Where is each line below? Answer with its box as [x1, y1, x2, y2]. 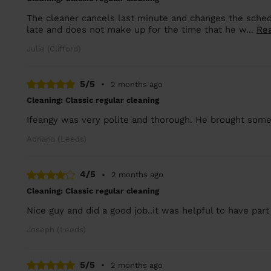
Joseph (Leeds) [27, 224, 86, 234]
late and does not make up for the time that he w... [27, 24, 256, 35]
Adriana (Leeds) [27, 134, 87, 143]
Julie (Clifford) [27, 44, 81, 53]
